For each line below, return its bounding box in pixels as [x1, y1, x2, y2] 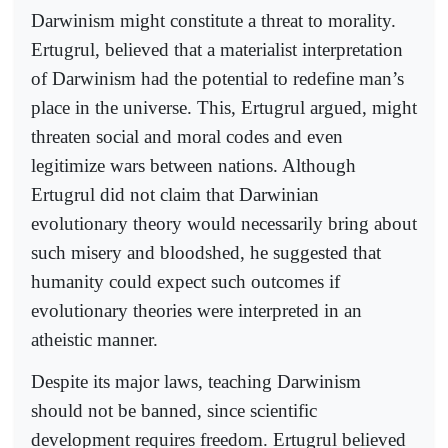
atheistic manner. [31, 328, 158, 350]
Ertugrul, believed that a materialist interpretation [31, 38, 403, 60]
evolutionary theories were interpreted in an [31, 299, 362, 321]
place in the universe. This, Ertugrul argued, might [31, 96, 417, 118]
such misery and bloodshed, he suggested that [31, 241, 381, 263]
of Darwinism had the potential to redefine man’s [31, 67, 404, 89]
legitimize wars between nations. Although [31, 154, 356, 176]
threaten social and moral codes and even [31, 125, 343, 147]
